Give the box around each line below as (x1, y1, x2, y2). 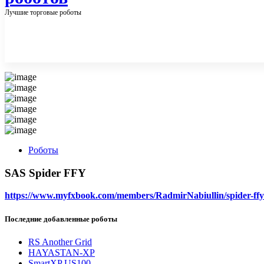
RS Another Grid (28, 236, 92, 247)
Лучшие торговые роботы (5, 8, 81, 16)
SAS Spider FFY (5, 166, 86, 179)
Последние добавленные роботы (5, 214, 117, 223)
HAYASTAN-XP (28, 247, 95, 258)
